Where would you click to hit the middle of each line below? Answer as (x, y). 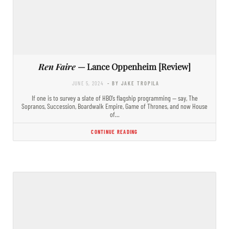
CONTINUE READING (114, 131)
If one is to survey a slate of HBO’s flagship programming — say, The (114, 98)
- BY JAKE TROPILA (134, 83)
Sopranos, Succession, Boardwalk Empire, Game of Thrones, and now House (114, 106)
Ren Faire (57, 66)
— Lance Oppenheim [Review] (133, 66)
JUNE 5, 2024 (87, 83)
